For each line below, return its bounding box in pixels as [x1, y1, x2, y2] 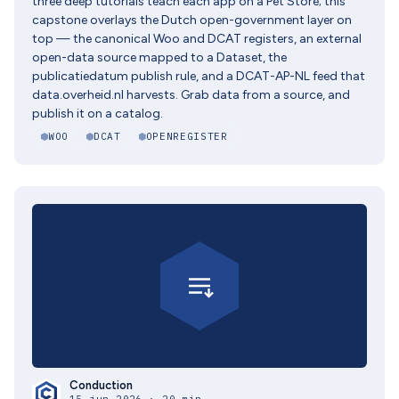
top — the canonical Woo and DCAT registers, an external [32, 31, 362, 46]
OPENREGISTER [145, 130, 228, 142]
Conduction [69, 379, 133, 392]
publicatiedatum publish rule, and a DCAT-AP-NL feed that [32, 69, 365, 84]
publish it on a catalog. [32, 106, 163, 121]
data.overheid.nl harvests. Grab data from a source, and [32, 87, 350, 102]
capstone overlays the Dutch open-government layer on [32, 12, 352, 28]
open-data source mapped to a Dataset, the [32, 50, 287, 65]
